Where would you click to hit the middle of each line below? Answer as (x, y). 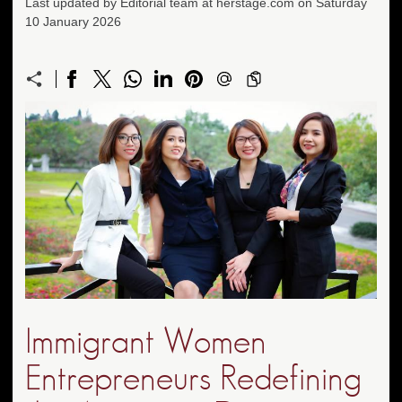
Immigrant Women (146, 342)
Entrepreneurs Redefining (193, 379)
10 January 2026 (73, 22)
